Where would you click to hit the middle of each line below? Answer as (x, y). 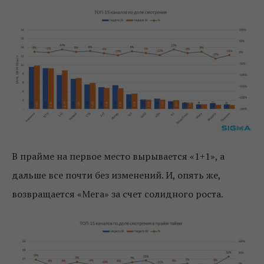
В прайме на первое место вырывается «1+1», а (118, 156)
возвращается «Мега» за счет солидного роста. (118, 194)
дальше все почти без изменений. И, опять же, (116, 175)
